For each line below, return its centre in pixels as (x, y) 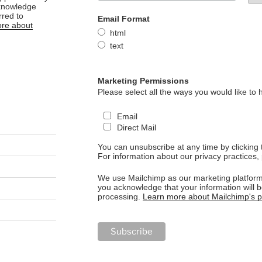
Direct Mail (137, 127)
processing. (120, 196)
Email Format (123, 19)
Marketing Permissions (143, 80)
